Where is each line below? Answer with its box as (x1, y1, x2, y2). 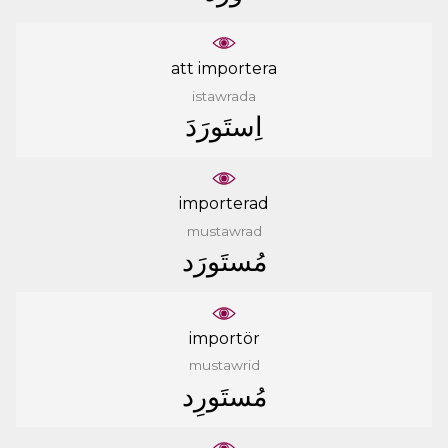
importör (188, 328, 260, 348)
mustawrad (186, 222, 262, 239)
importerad (179, 194, 269, 214)
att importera (171, 59, 277, 79)
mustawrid (188, 357, 260, 374)
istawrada (192, 87, 256, 104)
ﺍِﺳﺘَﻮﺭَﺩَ (185, 110, 263, 144)
